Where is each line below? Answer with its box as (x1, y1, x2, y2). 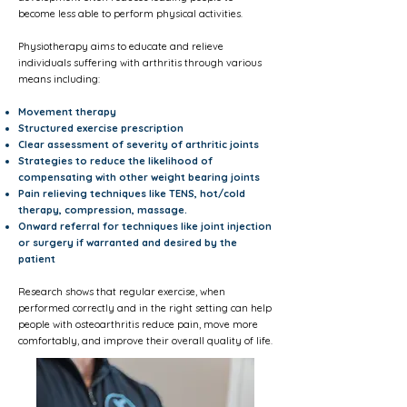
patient (18, 253, 55, 265)
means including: (18, 73, 103, 85)
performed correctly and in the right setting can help (18, 302, 272, 314)
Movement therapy (18, 105, 116, 118)
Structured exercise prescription (18, 122, 184, 134)
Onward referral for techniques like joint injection (18, 220, 272, 233)
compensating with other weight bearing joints (18, 171, 260, 184)
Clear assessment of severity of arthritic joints (18, 138, 259, 151)
